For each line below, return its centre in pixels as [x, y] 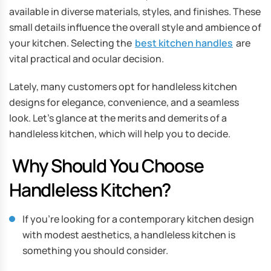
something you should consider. [95, 250]
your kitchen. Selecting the [71, 43]
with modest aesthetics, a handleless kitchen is [129, 234]
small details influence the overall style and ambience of [135, 27]
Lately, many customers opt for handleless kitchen [123, 86]
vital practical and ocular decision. [87, 58]
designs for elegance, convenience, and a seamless [124, 102]
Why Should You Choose [106, 165]
